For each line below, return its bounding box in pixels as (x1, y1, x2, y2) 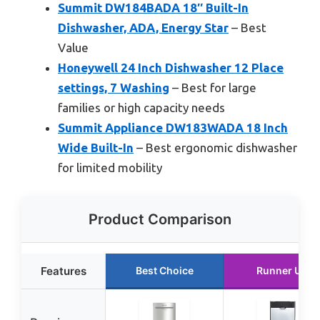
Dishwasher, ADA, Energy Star (58, 21, 229, 35)
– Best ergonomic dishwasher (134, 141, 297, 155)
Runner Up (256, 264, 308, 276)
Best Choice (135, 264, 194, 276)
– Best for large (169, 81, 256, 95)
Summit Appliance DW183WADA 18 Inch (58, 121, 288, 135)
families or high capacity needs (58, 101, 225, 115)
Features (40, 264, 86, 278)
